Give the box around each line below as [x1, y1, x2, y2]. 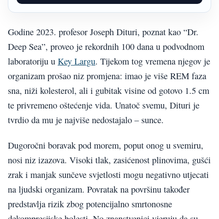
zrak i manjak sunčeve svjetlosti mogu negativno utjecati [8, 169, 209, 181]
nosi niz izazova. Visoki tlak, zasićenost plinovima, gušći [8, 154, 211, 166]
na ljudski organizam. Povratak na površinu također [8, 183, 190, 196]
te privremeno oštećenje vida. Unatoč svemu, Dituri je [8, 99, 199, 111]
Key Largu [58, 55, 95, 67]
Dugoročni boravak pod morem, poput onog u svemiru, [8, 139, 203, 152]
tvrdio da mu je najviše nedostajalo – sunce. [8, 113, 164, 126]
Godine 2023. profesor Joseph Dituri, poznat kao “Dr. [8, 25, 198, 38]
